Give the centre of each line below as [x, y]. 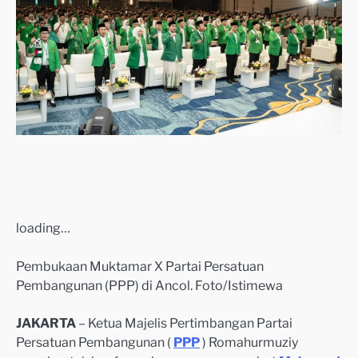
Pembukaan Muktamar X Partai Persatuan [140, 266]
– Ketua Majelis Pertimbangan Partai [184, 323]
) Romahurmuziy [250, 342]
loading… [43, 227]
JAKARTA [46, 323]
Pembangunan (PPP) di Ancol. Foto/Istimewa [149, 285]
